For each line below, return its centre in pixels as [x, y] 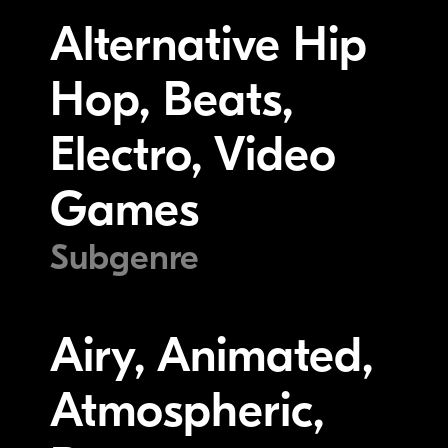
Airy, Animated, [211, 355]
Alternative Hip [208, 44]
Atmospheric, [187, 410]
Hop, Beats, [171, 99]
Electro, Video [193, 154]
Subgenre [124, 257]
